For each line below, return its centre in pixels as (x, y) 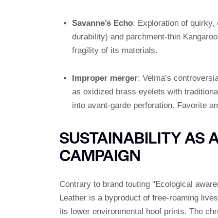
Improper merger (105, 78)
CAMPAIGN (100, 154)
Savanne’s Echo (102, 23)
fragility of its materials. (115, 50)
